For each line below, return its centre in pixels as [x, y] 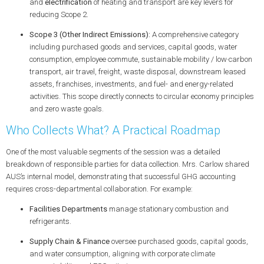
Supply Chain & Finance [69, 241]
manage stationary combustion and [168, 209]
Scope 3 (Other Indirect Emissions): [90, 35]
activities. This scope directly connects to [96, 97]
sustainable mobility [175, 60]
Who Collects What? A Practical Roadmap [113, 131]
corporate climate [186, 253]
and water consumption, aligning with [93, 253]
